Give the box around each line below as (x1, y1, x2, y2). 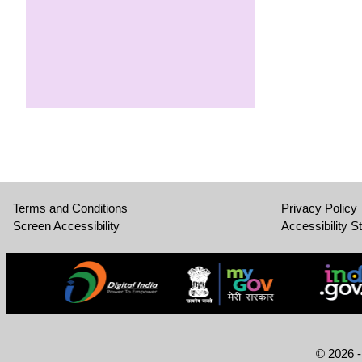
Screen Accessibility (13, 219, 120, 234)
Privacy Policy (280, 201, 357, 216)
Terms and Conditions (13, 201, 128, 216)
